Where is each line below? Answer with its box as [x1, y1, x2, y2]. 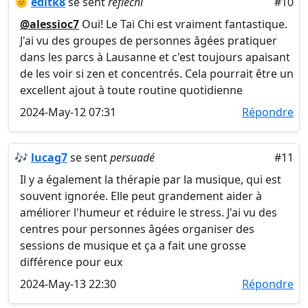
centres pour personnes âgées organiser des [20, 221, 254, 236]
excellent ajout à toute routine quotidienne [20, 82, 243, 98]
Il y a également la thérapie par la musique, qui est [20, 172, 281, 187]
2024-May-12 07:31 [20, 104, 116, 120]
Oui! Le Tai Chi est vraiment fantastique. [79, 16, 287, 32]
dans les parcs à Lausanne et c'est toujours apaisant [20, 49, 290, 65]
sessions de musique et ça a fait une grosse [20, 238, 246, 253]
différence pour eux [20, 254, 122, 269]
